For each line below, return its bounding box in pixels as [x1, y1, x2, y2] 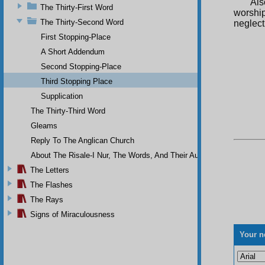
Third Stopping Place [41, 76, 112, 86]
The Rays [30, 195, 63, 204]
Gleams [31, 121, 57, 130]
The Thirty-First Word [40, 2, 113, 12]
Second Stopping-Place [41, 62, 121, 71]
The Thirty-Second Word [40, 17, 124, 27]
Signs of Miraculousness [30, 209, 115, 219]
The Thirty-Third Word [31, 106, 105, 115]
